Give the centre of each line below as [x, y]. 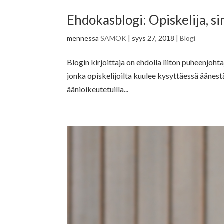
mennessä [84, 38]
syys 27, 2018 [153, 38]
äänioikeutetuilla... [98, 89]
